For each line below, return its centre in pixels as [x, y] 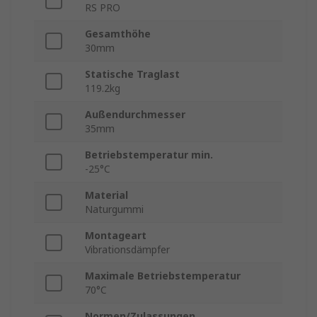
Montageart [116, 236]
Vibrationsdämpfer [127, 250]
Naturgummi [114, 209]
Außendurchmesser [135, 115]
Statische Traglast [132, 74]
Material [106, 195]
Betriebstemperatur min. [149, 155]
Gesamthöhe [118, 34]
